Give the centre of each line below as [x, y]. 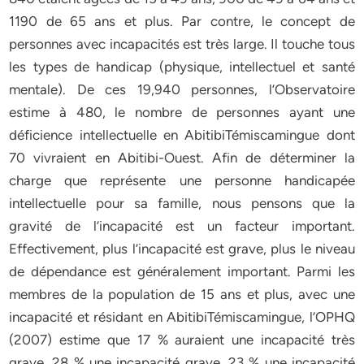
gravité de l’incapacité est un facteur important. [182, 226]
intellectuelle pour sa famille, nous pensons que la [182, 203]
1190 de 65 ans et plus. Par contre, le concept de [182, 21]
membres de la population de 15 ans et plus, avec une [182, 294]
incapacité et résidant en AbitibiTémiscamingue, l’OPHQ [182, 317]
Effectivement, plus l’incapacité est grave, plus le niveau [182, 249]
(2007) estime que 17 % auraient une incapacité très [182, 340]
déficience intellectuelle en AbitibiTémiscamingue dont [182, 135]
